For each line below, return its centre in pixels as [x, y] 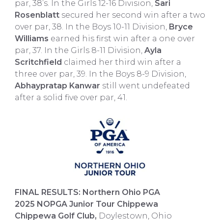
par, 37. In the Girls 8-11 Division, [80, 50]
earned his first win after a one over [122, 39]
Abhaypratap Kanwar [57, 86]
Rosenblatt [37, 15]
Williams [32, 39]
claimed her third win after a [122, 62]
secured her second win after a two [132, 15]
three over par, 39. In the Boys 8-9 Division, [100, 74]
